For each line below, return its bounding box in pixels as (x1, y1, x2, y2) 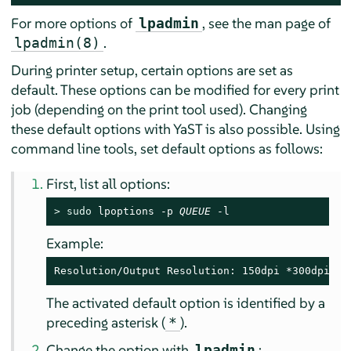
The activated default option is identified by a (46, 293, 326, 312)
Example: (46, 233, 104, 252)
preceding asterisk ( (46, 313, 166, 331)
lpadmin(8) (13, 34, 100, 51)
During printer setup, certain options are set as (10, 60, 293, 79)
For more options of (10, 13, 136, 32)
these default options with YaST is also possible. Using (10, 119, 340, 138)
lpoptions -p (92, 204, 180, 217)
